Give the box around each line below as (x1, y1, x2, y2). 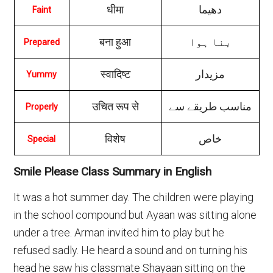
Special (27, 134, 55, 144)
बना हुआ (99, 35, 131, 48)
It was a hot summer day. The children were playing (13, 191, 254, 204)
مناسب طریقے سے (169, 100, 252, 113)
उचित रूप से (91, 100, 139, 113)
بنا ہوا (189, 35, 232, 48)
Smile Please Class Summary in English (13, 165, 212, 179)
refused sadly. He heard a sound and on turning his (13, 244, 248, 257)
